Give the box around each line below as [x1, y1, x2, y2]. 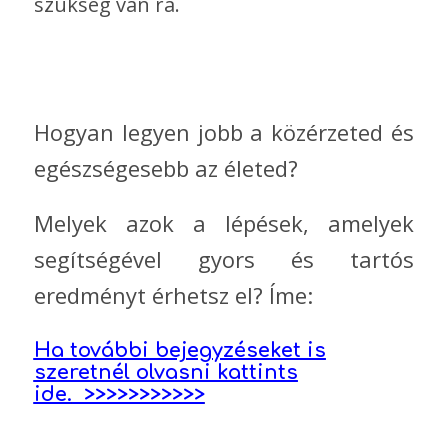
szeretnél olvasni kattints [33, 360, 298, 384]
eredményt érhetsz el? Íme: [33, 279, 313, 310]
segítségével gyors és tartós [33, 243, 415, 274]
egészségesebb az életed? [33, 153, 298, 183]
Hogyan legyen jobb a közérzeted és [33, 117, 415, 147]
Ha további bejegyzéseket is [33, 338, 326, 362]
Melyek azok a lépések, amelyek [33, 207, 415, 238]
